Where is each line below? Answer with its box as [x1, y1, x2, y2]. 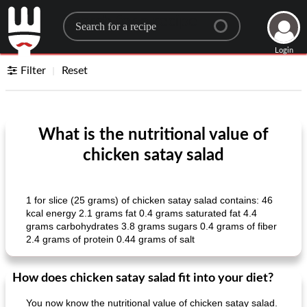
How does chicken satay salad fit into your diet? [12, 272, 273, 284]
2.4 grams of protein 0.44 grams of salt [26, 234, 195, 245]
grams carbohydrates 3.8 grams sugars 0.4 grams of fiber [26, 221, 277, 232]
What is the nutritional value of [38, 127, 269, 143]
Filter [21, 65, 47, 76]
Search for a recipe [62, 13, 197, 29]
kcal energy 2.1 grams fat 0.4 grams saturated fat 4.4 [26, 208, 257, 219]
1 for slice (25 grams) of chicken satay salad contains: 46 [26, 195, 273, 206]
